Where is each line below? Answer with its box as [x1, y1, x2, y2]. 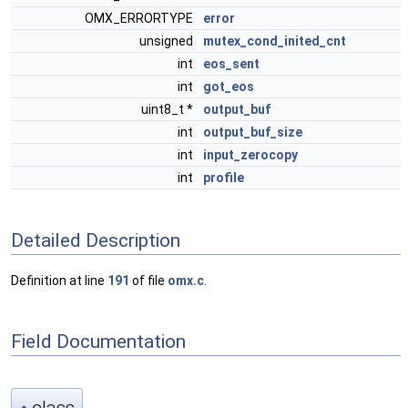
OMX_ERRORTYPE [85, 11, 196, 25]
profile [203, 170, 244, 185]
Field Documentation [11, 330, 186, 352]
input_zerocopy [203, 148, 298, 162]
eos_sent [203, 56, 260, 71]
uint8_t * [141, 102, 196, 117]
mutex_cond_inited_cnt [203, 34, 346, 48]
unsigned [139, 34, 196, 48]
